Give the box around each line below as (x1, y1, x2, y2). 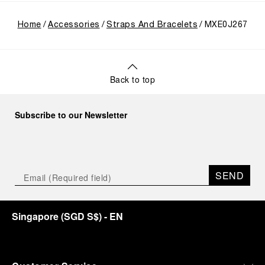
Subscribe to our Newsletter (15, 109, 127, 121)
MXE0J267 (204, 21, 248, 29)
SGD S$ (64, 209, 99, 223)
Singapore (12, 209, 59, 223)
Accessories (48, 21, 100, 29)
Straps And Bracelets (106, 21, 198, 29)
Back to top (109, 73, 156, 85)
